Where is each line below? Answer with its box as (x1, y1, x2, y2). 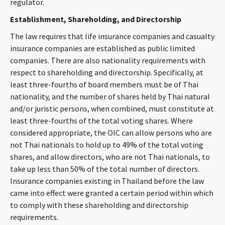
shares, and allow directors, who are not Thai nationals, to (10, 152, 210, 162)
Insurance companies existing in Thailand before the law (10, 176, 204, 186)
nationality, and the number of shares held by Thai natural (10, 91, 210, 101)
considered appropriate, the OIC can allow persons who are (10, 128, 212, 138)
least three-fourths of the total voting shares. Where (10, 116, 193, 126)
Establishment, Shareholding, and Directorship (10, 14, 181, 24)
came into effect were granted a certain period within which (10, 188, 213, 198)
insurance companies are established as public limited (10, 43, 195, 53)
